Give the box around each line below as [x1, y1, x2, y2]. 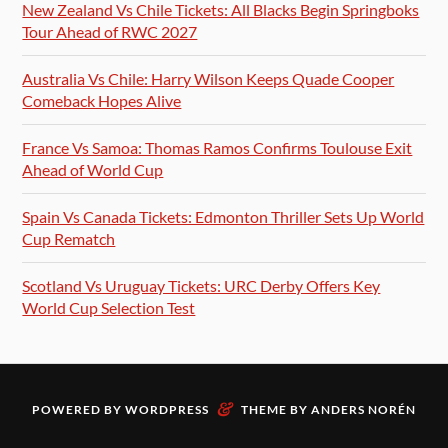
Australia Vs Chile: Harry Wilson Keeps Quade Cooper [22, 68, 395, 88]
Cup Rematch [22, 228, 116, 248]
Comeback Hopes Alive [22, 90, 182, 110]
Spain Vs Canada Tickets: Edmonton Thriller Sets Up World [22, 206, 425, 226]
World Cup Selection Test [22, 297, 196, 317]
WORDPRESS [125, 402, 209, 418]
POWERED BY [32, 402, 125, 418]
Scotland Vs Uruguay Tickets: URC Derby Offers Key [22, 275, 381, 295]
